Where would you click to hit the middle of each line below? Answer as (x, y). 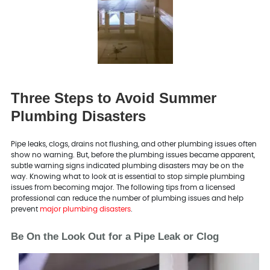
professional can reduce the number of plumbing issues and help (127, 198)
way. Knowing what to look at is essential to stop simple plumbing (127, 176)
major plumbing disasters (85, 209)
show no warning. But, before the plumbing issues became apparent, (133, 155)
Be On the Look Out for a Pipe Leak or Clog (115, 236)
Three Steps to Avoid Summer (113, 98)
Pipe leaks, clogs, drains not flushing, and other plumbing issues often (133, 144)
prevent (25, 209)
